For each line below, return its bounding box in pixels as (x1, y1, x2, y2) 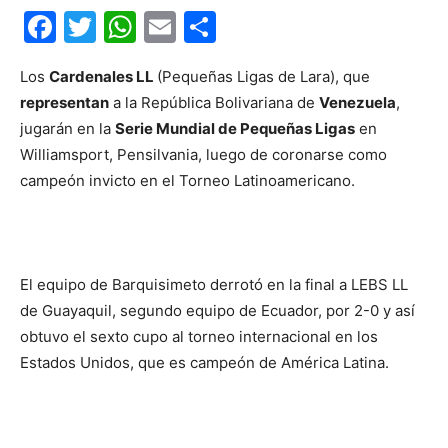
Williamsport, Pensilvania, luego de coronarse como (20, 145, 387, 164)
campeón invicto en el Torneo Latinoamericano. (20, 171, 355, 190)
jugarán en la (20, 119, 115, 138)
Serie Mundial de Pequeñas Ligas (115, 119, 355, 138)
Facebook (56, 7, 205, 46)
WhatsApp (136, 7, 294, 46)
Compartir (216, 7, 369, 46)
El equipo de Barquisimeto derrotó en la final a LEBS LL (20, 275, 408, 294)
